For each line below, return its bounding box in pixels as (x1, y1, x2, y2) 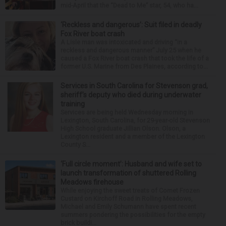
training (61, 99, 85, 108)
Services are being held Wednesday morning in (61, 108, 193, 116)
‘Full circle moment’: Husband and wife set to (61, 159, 202, 168)
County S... (61, 140, 90, 148)
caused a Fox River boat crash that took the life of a (61, 54, 209, 62)
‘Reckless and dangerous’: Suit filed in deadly (61, 20, 202, 29)
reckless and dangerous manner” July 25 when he (61, 46, 201, 54)
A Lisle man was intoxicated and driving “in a (61, 38, 187, 46)
